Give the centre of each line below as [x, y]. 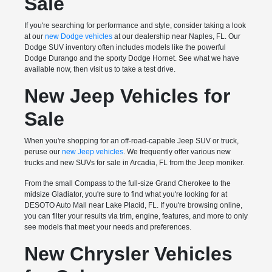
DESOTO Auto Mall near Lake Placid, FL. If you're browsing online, [133, 206]
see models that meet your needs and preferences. [107, 227]
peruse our [43, 152]
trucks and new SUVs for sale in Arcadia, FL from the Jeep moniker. [134, 163]
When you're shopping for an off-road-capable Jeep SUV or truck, [131, 141]
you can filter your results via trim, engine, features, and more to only [136, 216]
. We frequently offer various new [177, 152]
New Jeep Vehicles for [127, 96]
